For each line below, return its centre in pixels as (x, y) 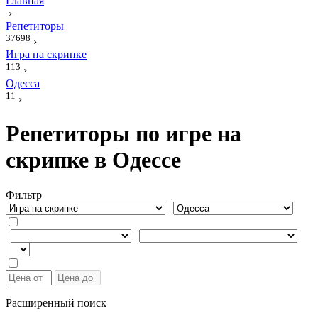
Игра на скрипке (46, 55)
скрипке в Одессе (93, 160)
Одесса (23, 83)
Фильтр (24, 194)
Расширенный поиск (56, 302)
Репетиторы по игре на (124, 134)
